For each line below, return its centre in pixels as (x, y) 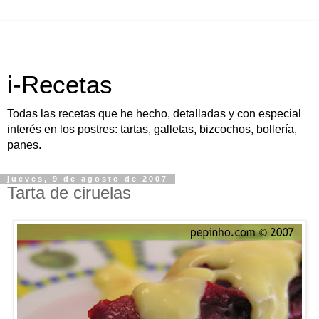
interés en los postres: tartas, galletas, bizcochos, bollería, (152, 129)
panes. (24, 145)
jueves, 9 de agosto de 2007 (88, 179)
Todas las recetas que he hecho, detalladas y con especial (154, 114)
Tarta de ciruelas (69, 193)
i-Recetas (60, 85)
